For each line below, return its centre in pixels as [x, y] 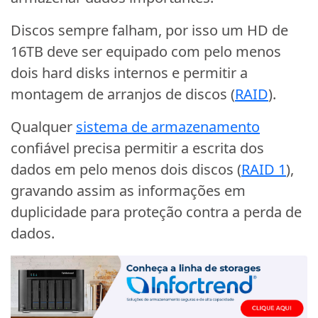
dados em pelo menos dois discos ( [126, 169]
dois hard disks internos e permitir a [129, 72]
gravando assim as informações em [128, 190]
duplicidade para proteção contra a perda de [156, 212]
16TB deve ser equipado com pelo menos [146, 51]
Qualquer [43, 126]
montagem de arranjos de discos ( [123, 94]
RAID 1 [264, 169]
